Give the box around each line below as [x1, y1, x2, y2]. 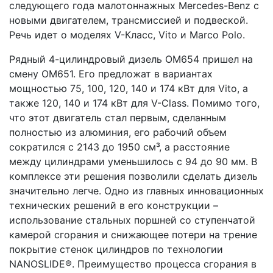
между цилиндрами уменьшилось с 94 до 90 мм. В [9, 155, 257, 168]
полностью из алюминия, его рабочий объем [9, 126, 227, 138]
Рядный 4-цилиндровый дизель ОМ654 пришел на [9, 53, 253, 65]
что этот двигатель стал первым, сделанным [9, 112, 226, 124]
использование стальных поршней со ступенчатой [9, 214, 255, 226]
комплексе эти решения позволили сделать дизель [9, 170, 258, 182]
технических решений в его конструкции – [9, 199, 218, 211]
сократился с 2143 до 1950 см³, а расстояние [9, 141, 230, 153]
